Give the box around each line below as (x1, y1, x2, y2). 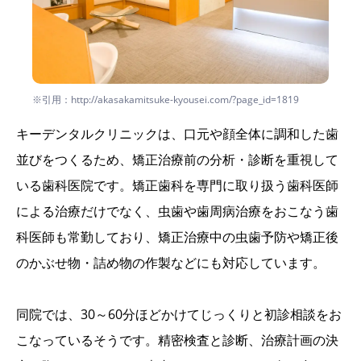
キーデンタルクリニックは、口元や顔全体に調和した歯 (16, 125, 338, 143)
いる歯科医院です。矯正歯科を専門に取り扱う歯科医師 (16, 176, 338, 195)
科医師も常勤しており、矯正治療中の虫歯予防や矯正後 (16, 228, 338, 247)
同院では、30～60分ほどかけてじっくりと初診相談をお (16, 305, 342, 324)
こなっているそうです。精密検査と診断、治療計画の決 (16, 331, 338, 350)
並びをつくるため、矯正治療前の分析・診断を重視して (16, 151, 338, 169)
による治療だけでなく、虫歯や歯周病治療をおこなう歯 (16, 202, 338, 221)
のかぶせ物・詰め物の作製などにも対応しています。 (16, 254, 326, 272)
